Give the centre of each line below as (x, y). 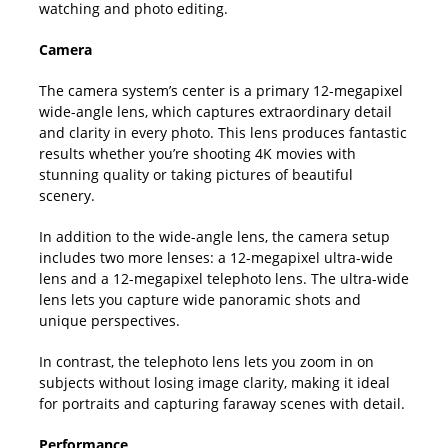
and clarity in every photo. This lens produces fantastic (223, 132)
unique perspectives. (109, 320)
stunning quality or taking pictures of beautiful (196, 174)
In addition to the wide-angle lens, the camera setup (214, 236)
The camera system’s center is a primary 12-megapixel (221, 90)
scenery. (67, 195)
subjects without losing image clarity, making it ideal (214, 382)
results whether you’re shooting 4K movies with (197, 153)
